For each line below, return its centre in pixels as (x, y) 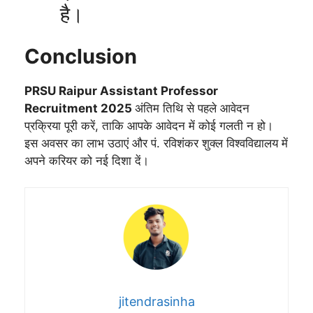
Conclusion (81, 56)
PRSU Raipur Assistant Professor (121, 90)
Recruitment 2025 (80, 108)
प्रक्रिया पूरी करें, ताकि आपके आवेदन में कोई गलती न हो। (149, 125)
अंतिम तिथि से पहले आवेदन (192, 108)
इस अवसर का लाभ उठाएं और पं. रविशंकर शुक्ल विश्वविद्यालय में (156, 143)
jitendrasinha (156, 301)
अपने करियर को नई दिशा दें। (87, 160)
